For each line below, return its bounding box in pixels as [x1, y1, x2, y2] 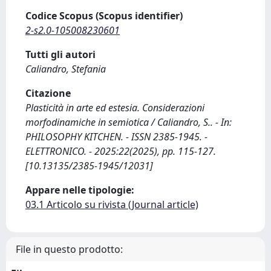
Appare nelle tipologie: [25, 183, 134, 197]
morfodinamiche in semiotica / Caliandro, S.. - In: [25, 116, 232, 129]
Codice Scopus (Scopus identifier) [25, 9, 183, 22]
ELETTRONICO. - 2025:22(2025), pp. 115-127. [25, 145, 216, 158]
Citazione [25, 87, 71, 100]
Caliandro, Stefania [25, 62, 106, 76]
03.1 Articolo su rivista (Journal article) [25, 198, 198, 211]
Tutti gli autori [25, 48, 96, 61]
